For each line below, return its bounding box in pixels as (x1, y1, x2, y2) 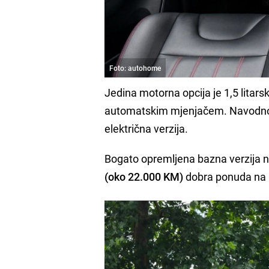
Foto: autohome (109, 62, 162, 73)
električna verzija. (104, 121, 189, 136)
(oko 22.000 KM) (104, 169, 184, 184)
